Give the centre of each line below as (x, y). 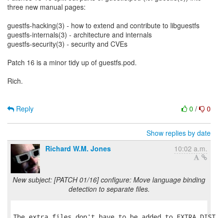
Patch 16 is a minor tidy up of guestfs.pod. (72, 62)
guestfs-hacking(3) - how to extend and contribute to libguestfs (103, 25)
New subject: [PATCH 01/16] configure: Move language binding (109, 180)
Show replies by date (179, 133)
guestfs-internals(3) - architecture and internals (80, 35)
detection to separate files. (109, 189)
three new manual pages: (46, 7)
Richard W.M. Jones (78, 148)
